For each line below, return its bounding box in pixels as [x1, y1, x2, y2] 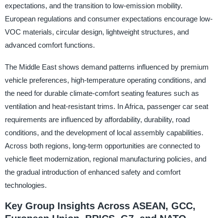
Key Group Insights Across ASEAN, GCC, [4, 200, 196, 212]
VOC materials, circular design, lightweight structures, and [4, 28, 189, 36]
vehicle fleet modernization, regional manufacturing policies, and [4, 155, 206, 163]
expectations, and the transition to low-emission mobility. [4, 1, 182, 10]
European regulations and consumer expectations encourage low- [4, 15, 213, 23]
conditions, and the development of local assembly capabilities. [4, 128, 203, 137]
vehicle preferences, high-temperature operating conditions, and [4, 76, 206, 85]
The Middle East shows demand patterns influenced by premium [4, 63, 209, 72]
